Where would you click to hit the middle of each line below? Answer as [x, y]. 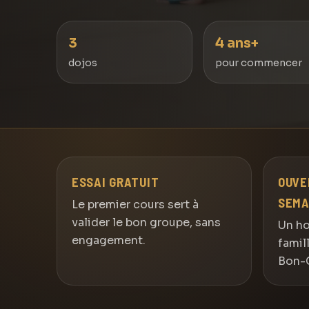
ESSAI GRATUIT [115, 182]
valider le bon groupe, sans [146, 223]
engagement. [108, 241]
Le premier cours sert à [135, 205]
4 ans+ [237, 43]
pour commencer [258, 62]
